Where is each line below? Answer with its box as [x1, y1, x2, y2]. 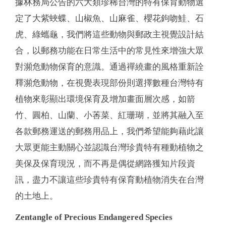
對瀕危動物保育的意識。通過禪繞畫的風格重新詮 [15, 62, 204, 72]
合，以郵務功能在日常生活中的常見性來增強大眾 [15, 45, 204, 55]
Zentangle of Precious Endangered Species [15, 212, 173, 222]
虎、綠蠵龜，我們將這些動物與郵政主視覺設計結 [15, 29, 204, 39]
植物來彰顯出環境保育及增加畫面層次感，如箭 [15, 94, 195, 104]
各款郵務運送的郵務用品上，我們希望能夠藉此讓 [15, 126, 204, 136]
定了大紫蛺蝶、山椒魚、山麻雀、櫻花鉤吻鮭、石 [15, 13, 204, 23]
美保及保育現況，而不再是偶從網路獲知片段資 [15, 158, 195, 168]
